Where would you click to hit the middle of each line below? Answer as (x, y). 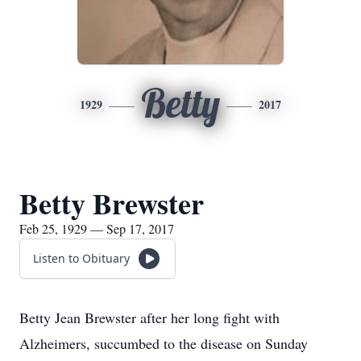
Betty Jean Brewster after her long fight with (149, 317)
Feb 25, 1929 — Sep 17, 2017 (97, 228)
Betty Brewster (112, 203)
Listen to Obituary (81, 258)
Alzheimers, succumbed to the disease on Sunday (164, 343)
